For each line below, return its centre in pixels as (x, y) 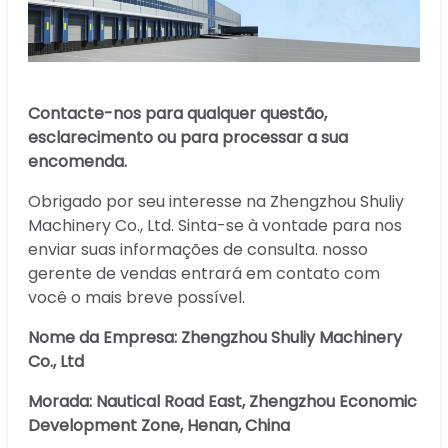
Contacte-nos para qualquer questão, (177, 113)
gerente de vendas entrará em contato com (204, 273)
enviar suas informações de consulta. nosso (198, 249)
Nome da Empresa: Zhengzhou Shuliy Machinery (215, 337)
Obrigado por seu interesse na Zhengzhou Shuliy (216, 201)
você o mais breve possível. (136, 297)
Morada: (60, 401)
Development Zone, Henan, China (159, 425)
